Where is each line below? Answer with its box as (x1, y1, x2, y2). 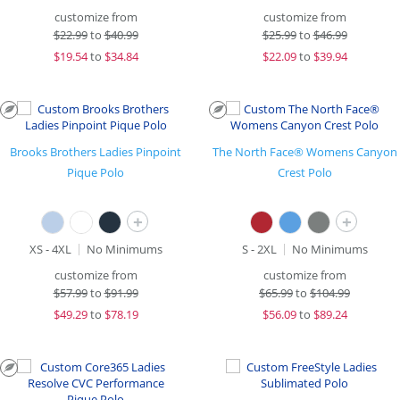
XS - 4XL (29, 241, 71, 257)
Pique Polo (67, 164, 124, 180)
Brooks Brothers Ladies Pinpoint (10, 144, 181, 160)
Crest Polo (277, 164, 332, 180)
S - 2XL (241, 241, 277, 257)
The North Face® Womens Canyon (212, 144, 397, 160)
